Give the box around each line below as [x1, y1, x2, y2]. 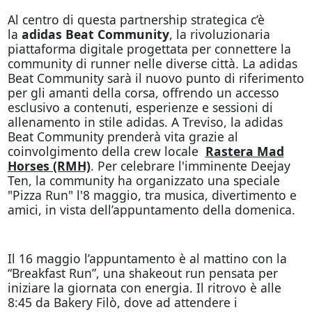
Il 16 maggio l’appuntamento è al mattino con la [7, 249, 287, 267]
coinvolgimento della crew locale [7, 142, 205, 159]
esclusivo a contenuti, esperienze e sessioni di [7, 98, 273, 116]
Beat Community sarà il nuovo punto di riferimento [7, 69, 304, 86]
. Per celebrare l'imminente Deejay [90, 157, 290, 174]
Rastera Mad [205, 142, 284, 159]
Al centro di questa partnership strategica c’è [7, 10, 265, 28]
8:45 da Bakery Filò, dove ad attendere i [7, 293, 237, 311]
